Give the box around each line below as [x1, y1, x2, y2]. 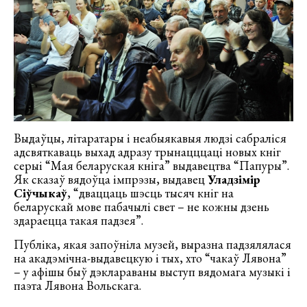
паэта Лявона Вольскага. [14, 278, 141, 294]
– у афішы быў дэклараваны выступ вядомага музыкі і [14, 264, 291, 280]
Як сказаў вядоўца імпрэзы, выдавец [14, 171, 208, 188]
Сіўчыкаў [14, 185, 67, 201]
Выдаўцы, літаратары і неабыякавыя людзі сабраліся [14, 130, 286, 147]
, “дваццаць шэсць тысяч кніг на [67, 185, 234, 201]
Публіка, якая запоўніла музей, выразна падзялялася [14, 236, 291, 253]
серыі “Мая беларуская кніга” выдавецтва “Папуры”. [14, 158, 289, 174]
